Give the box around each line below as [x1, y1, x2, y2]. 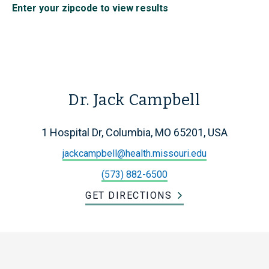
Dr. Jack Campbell [68, 91, 201, 110]
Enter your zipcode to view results [12, 2, 168, 14]
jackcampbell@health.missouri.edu [62, 148, 207, 160]
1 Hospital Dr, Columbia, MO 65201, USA [41, 126, 228, 139]
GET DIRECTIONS [85, 190, 172, 202]
